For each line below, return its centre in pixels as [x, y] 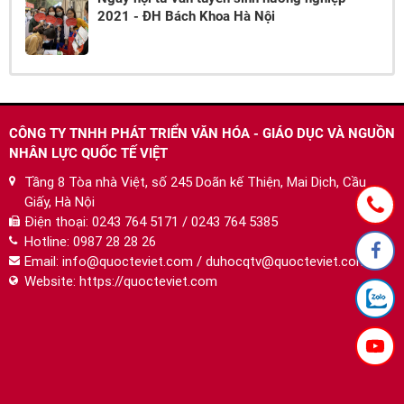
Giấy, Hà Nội [60, 202]
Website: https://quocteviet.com [121, 282]
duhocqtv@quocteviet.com [287, 262]
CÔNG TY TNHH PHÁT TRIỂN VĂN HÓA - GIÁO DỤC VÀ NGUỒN [202, 134]
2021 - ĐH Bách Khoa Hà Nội [186, 17]
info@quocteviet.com [128, 262]
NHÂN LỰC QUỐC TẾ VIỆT [88, 154]
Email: [43, 262]
